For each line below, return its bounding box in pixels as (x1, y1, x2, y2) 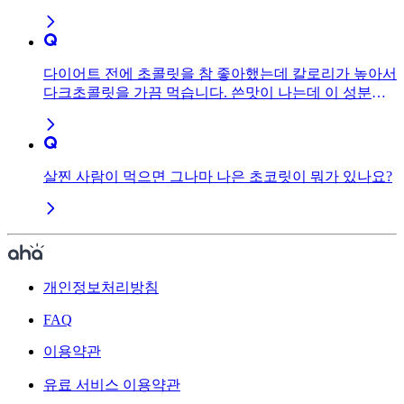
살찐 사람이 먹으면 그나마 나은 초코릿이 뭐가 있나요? (43, 168, 392, 184)
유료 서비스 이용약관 (43, 376, 180, 392)
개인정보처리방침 (43, 279, 159, 295)
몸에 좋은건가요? (43, 103, 154, 119)
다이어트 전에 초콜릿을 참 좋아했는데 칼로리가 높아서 (43, 65, 397, 81)
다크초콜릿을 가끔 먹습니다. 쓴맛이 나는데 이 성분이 (43, 84, 386, 100)
